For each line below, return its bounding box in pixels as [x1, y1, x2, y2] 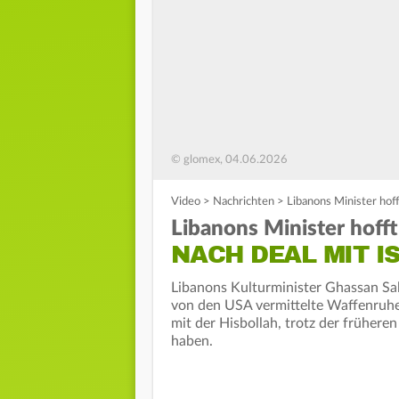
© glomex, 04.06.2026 [171, 154, 288, 167]
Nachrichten [213, 196, 274, 208]
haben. [171, 334, 213, 349]
